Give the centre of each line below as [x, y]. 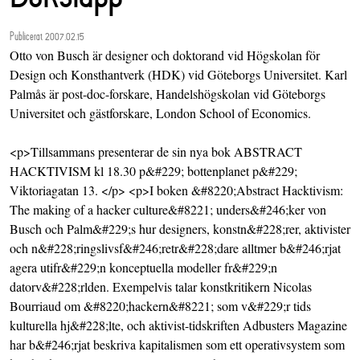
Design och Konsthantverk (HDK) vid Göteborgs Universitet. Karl [178, 75]
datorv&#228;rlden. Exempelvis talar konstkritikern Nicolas [161, 287]
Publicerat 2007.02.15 [47, 37]
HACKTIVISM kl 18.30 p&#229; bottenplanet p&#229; [153, 171]
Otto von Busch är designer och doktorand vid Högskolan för [165, 55]
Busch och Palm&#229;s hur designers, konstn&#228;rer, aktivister [180, 229]
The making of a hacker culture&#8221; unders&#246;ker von [168, 210]
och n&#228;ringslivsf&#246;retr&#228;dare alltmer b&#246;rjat [175, 248]
